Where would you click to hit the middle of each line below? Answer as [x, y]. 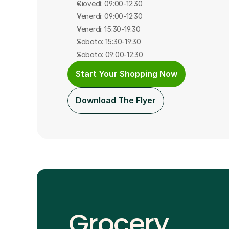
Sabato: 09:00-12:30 [110, 54]
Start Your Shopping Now [127, 74]
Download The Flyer [116, 100]
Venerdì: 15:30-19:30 [109, 29]
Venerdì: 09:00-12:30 [110, 16]
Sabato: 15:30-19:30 [109, 41]
